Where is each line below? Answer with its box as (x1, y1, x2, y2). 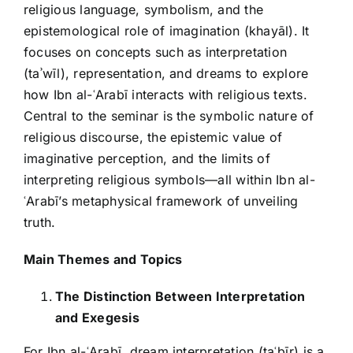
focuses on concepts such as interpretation (24, 44, 288, 61)
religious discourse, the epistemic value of (24, 129, 283, 146)
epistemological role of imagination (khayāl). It (24, 23, 310, 39)
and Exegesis (55, 310, 139, 326)
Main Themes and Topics (24, 251, 183, 268)
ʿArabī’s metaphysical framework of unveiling (24, 193, 299, 210)
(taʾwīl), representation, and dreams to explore (24, 65, 309, 82)
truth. (24, 214, 56, 231)
